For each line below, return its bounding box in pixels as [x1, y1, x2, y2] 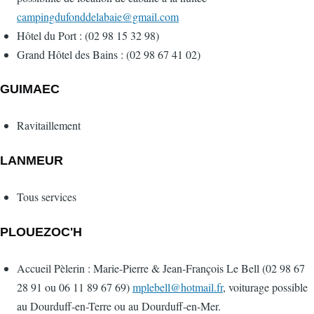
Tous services [17, 189, 76, 205]
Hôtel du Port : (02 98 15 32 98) [17, 27, 159, 43]
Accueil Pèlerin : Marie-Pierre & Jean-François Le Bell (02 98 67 [17, 261, 305, 276]
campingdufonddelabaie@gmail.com [17, 8, 179, 24]
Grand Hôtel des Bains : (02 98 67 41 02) [17, 46, 200, 62]
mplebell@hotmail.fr [132, 280, 223, 295]
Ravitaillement [17, 118, 81, 133]
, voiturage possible [223, 280, 308, 295]
